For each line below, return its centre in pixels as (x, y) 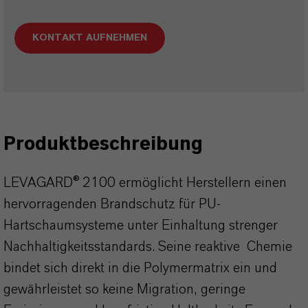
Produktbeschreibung (103, 144)
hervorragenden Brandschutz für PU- (112, 204)
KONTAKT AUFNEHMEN (90, 38)
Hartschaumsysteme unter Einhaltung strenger (141, 225)
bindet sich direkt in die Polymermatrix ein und (140, 268)
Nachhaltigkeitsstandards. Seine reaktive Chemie (148, 247)
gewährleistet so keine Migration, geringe (124, 289)
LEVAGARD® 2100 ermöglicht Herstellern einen (145, 183)
